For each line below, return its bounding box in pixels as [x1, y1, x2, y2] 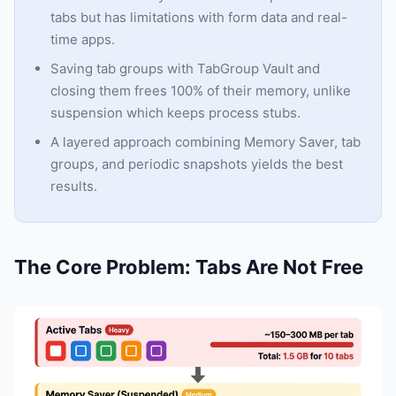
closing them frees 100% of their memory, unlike [50, 82, 351, 99]
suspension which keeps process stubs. [50, 104, 301, 121]
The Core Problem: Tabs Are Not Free [14, 255, 363, 278]
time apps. [50, 31, 115, 48]
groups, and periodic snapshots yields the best [50, 156, 343, 172]
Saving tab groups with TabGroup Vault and [50, 60, 320, 77]
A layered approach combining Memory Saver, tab [50, 133, 361, 150]
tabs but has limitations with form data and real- [50, 9, 347, 26]
